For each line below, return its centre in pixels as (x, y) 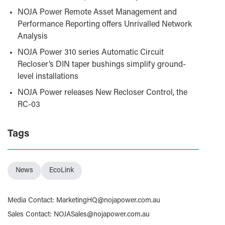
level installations (48, 77)
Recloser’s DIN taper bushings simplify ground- (101, 65)
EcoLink (61, 171)
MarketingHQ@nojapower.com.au (108, 201)
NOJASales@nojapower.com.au (101, 215)
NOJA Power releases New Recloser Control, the (102, 93)
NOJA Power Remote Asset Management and (97, 13)
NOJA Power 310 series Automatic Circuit (90, 53)
